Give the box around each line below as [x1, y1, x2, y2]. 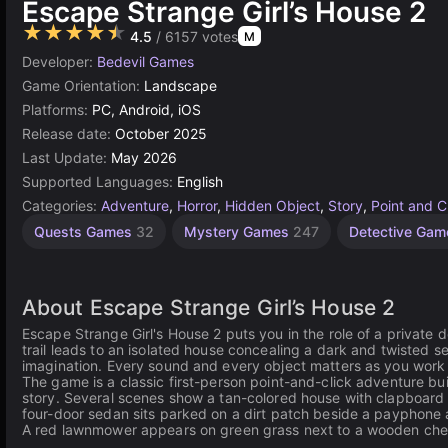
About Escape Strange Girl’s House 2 [22, 295, 396, 320]
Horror [177, 197, 217, 214]
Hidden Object [225, 197, 320, 214]
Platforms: [22, 101, 92, 118]
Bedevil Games [97, 53, 194, 70]
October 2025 [115, 125, 207, 142]
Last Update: [22, 149, 111, 166]
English [177, 173, 223, 190]
